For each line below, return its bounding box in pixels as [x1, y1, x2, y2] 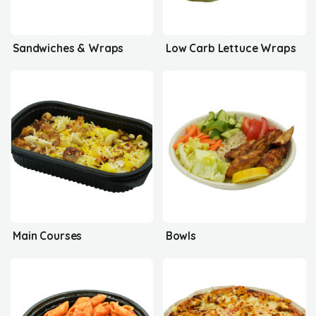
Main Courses [13, 229, 83, 243]
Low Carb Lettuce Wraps [165, 41, 296, 55]
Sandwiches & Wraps [13, 41, 124, 55]
